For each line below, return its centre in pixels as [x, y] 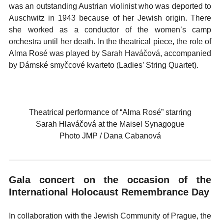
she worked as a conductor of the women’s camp [110, 30]
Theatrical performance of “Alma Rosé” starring [110, 112]
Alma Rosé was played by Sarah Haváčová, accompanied [110, 53]
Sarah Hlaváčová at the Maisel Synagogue [110, 124]
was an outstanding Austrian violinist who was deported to [110, 6]
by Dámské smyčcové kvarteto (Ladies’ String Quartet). [105, 65]
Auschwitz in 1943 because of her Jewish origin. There [110, 18]
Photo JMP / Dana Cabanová [110, 136]
